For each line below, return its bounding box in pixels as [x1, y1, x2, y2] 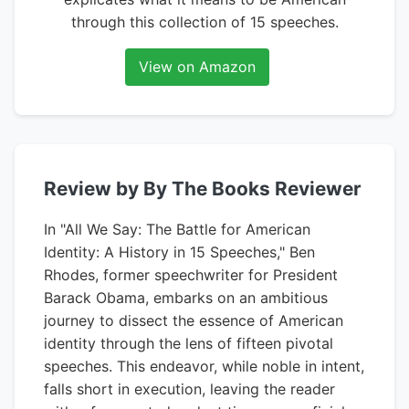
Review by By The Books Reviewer [44, 177, 362, 200]
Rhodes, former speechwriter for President [44, 266, 338, 284]
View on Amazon [139, 58, 256, 76]
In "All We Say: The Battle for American [44, 220, 310, 238]
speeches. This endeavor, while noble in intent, [44, 357, 364, 375]
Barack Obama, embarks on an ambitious [44, 288, 328, 307]
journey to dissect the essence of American [44, 311, 343, 330]
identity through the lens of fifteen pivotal [44, 334, 333, 352]
